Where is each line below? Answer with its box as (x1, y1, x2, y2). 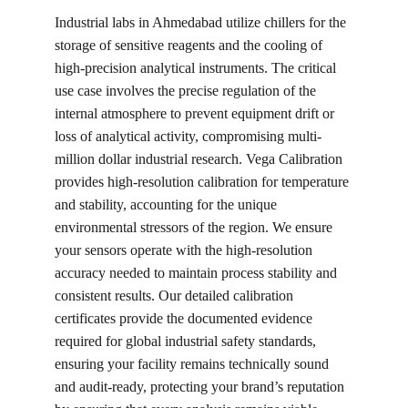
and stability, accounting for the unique (55, 197, 280, 212)
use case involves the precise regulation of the (55, 83, 320, 98)
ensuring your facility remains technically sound (55, 356, 332, 372)
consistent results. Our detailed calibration (55, 288, 297, 303)
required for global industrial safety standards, (55, 333, 320, 349)
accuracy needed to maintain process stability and (55, 265, 341, 280)
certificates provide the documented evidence (55, 311, 316, 326)
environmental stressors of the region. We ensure (55, 219, 336, 235)
